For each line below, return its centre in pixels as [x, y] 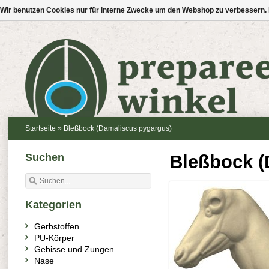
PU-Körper [54, 238]
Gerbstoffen [57, 226]
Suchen [45, 157]
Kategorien [53, 205]
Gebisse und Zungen [74, 249]
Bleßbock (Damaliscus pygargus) [118, 128]
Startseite [41, 128]
